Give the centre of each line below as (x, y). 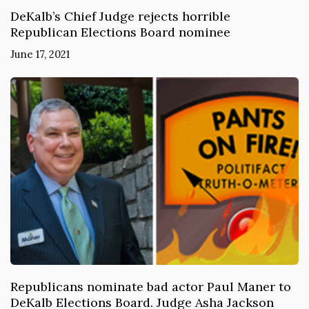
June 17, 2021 (40, 54)
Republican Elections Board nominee (120, 32)
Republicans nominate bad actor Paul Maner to (151, 287)
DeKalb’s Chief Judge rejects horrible (120, 16)
